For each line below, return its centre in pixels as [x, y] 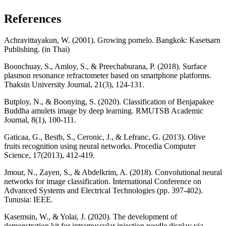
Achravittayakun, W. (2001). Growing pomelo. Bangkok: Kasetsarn [112, 40]
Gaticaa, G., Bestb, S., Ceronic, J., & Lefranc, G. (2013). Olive [105, 137]
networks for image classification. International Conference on [103, 181]
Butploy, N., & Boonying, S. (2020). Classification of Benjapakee [109, 101]
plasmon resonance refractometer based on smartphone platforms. [108, 75]
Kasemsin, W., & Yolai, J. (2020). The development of [91, 216]
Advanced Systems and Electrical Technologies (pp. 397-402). [103, 190]
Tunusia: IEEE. [29, 199]
